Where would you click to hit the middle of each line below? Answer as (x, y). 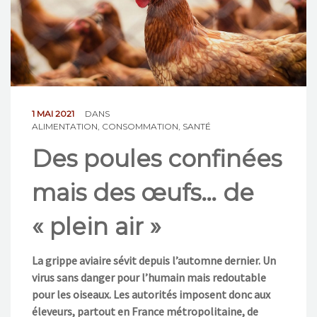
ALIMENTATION (65, 126)
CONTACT (42, 45)
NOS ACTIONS (53, 10)
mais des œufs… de (143, 192)
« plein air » (97, 226)
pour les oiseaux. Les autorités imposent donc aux (151, 294)
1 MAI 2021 (54, 113)
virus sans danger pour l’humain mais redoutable (149, 277)
